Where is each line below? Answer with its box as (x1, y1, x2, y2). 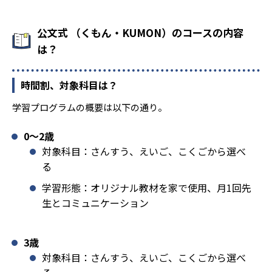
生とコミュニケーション (42, 195, 149, 211)
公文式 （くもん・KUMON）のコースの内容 (37, 25, 243, 41)
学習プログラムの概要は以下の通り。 (12, 101, 167, 114)
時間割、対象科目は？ (21, 78, 118, 93)
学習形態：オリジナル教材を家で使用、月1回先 (42, 180, 251, 195)
